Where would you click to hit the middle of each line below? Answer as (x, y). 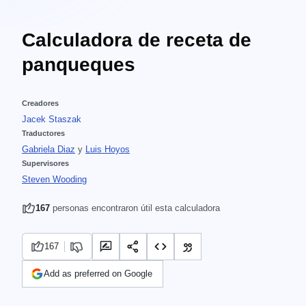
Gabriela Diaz (48, 149)
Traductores (43, 133)
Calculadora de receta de (137, 40)
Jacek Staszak (52, 119)
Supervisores (45, 163)
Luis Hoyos (108, 149)
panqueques (79, 65)
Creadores (40, 103)
